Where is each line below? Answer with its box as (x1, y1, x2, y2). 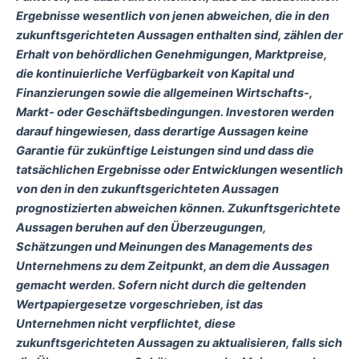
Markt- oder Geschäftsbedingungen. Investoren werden (16, 105, 334, 120)
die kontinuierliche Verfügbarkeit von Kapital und (16, 67, 294, 82)
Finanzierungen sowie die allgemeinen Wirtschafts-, (16, 86, 313, 101)
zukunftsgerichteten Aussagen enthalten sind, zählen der (16, 28, 343, 43)
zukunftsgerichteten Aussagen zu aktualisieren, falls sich (16, 336, 342, 351)
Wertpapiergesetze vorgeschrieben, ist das (16, 297, 263, 313)
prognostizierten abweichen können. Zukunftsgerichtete (16, 201, 341, 216)
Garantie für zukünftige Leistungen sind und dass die (16, 143, 314, 159)
